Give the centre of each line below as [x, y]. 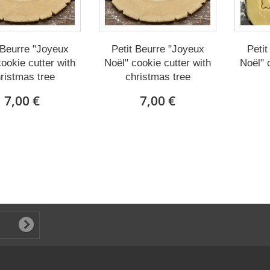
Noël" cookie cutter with [158, 63]
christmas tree [158, 77]
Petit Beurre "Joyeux [158, 49]
